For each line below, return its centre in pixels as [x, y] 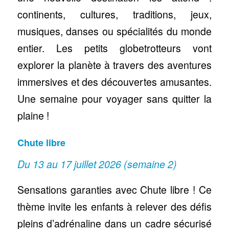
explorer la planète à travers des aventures [114, 65]
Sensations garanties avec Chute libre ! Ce [114, 190]
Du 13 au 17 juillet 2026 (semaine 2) [97, 164]
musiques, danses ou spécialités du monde [114, 31]
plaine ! [33, 115]
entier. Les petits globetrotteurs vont [114, 48]
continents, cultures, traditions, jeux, [114, 14]
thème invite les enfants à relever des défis [114, 207]
